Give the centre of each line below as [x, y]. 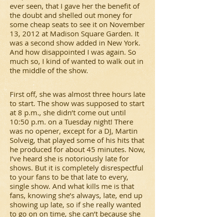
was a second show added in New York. [75, 43]
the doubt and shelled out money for [71, 15]
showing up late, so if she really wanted [75, 204]
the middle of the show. [49, 70]
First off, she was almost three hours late [77, 94]
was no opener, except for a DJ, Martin [74, 131]
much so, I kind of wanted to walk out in [77, 61]
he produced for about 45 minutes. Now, [77, 149]
